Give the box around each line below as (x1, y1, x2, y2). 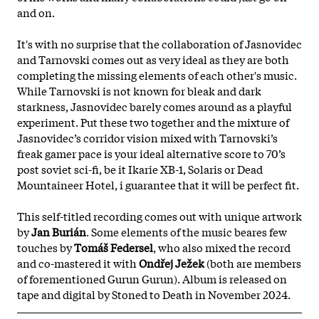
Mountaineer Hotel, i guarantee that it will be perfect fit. (17, 176, 299, 192)
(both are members (204, 254, 301, 271)
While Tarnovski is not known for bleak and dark (17, 82, 261, 98)
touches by (17, 239, 74, 255)
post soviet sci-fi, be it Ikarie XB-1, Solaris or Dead (17, 160, 263, 177)
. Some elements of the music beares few (86, 223, 287, 239)
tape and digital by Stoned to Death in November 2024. (17, 286, 291, 302)
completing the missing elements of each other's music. (17, 66, 297, 83)
